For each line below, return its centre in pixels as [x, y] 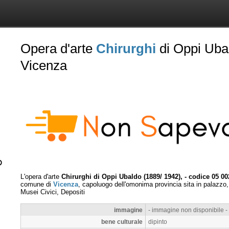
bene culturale [122, 221]
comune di [37, 184]
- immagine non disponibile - [188, 210]
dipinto [158, 221]
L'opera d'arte [41, 176]
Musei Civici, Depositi [53, 192]
